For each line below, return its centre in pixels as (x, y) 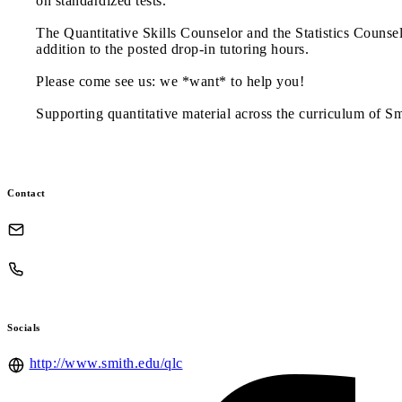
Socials (24, 328)
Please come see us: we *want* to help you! (170, 81)
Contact (26, 192)
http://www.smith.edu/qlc (106, 363)
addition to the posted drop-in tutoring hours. (172, 48)
